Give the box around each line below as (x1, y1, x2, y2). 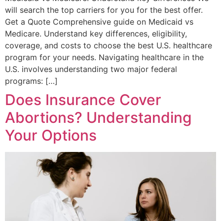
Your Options (5, 126, 97, 145)
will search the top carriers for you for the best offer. (5, 5, 203, 15)
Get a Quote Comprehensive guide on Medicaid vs (5, 17, 193, 27)
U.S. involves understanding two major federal (5, 64, 177, 74)
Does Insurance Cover (5, 91, 161, 109)
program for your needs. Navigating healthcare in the (5, 52, 204, 63)
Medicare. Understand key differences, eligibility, (5, 29, 187, 39)
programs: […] (5, 76, 58, 86)
